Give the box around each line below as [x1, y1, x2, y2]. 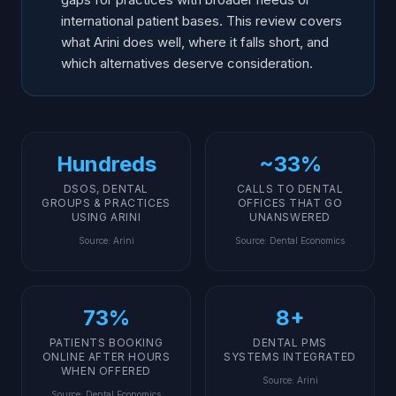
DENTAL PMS [253, 336, 327, 349]
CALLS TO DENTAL [236, 182, 344, 195]
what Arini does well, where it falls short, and [61, 34, 329, 50]
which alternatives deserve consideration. [61, 55, 313, 72]
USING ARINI [71, 210, 141, 224]
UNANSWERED [249, 210, 331, 224]
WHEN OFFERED [60, 364, 152, 377]
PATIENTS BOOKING [49, 336, 164, 349]
